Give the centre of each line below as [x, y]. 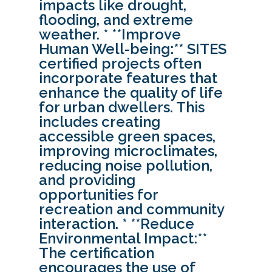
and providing [87, 180]
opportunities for [98, 195]
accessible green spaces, [127, 137]
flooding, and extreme [116, 20]
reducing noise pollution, [126, 166]
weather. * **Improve [110, 35]
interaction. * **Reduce [117, 224]
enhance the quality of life [131, 93]
